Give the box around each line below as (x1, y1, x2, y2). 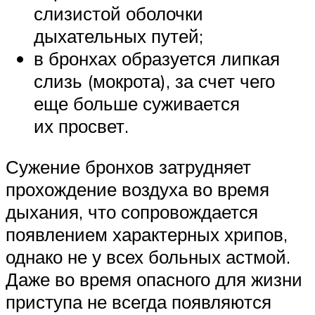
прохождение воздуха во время (6, 177, 269, 200)
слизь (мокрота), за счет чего (34, 70, 275, 93)
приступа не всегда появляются (6, 290, 271, 313)
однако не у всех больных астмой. (6, 245, 290, 268)
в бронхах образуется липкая (34, 47, 280, 70)
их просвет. (34, 115, 129, 138)
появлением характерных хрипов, (6, 222, 288, 245)
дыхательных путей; (34, 25, 203, 48)
